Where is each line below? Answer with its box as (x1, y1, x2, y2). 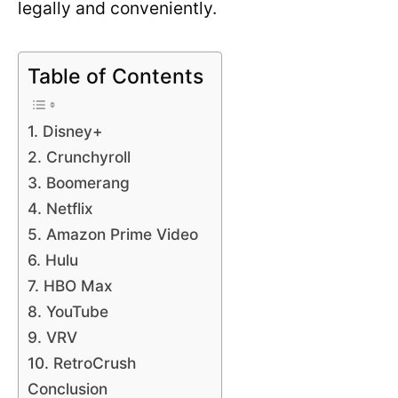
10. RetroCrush (28, 354, 136, 372)
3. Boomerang (28, 173, 130, 192)
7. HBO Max (28, 276, 113, 295)
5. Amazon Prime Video (28, 225, 198, 243)
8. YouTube (28, 302, 108, 321)
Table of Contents (28, 64, 203, 89)
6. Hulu (28, 251, 78, 269)
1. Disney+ (28, 122, 103, 140)
